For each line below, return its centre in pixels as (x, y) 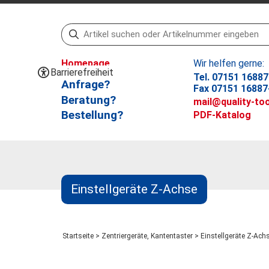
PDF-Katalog (222, 115)
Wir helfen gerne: (228, 63)
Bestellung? (92, 115)
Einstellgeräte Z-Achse (134, 189)
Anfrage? (86, 84)
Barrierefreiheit (82, 72)
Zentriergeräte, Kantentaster (147, 236)
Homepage (86, 63)
